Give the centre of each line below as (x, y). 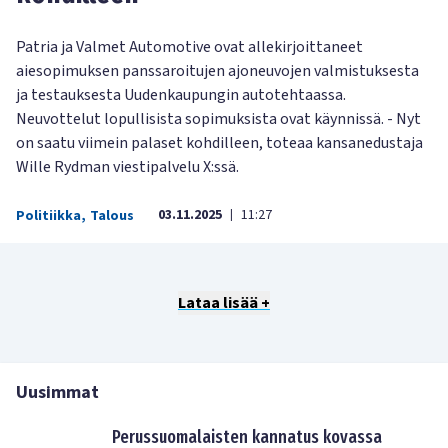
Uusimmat (57, 393)
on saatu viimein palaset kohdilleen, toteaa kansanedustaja (219, 143)
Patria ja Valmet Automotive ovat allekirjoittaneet (189, 47)
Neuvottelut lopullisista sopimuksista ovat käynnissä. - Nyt (218, 119)
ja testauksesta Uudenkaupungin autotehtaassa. (181, 95)
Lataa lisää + (223, 303)
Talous (112, 216)
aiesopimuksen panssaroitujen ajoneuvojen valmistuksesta (217, 71)
